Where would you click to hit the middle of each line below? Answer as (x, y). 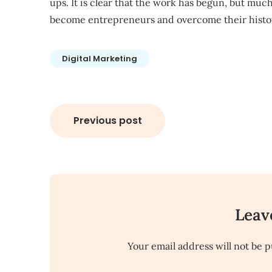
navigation (98, 141)
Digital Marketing (100, 59)
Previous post (107, 121)
